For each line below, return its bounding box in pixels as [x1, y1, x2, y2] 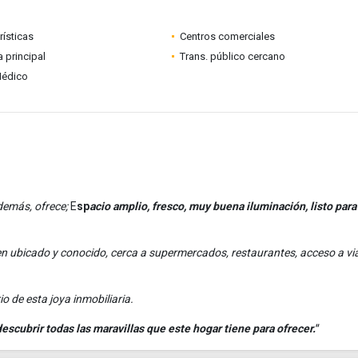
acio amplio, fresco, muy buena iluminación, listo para [89, 200, 356, 213]
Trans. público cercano [179, 50, 285, 62]
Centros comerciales [179, 30, 275, 42]
